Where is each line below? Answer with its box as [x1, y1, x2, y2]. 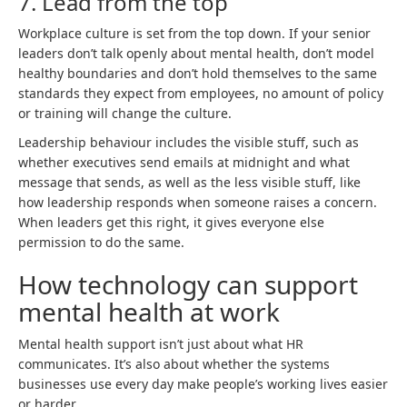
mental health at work [18, 294, 280, 329]
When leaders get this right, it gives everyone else [18, 213, 324, 231]
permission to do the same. [18, 233, 184, 251]
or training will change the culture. [18, 104, 232, 122]
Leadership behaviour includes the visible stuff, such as [18, 134, 359, 151]
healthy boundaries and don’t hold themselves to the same [18, 65, 377, 82]
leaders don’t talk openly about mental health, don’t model [18, 45, 374, 62]
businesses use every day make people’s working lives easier [18, 375, 388, 392]
